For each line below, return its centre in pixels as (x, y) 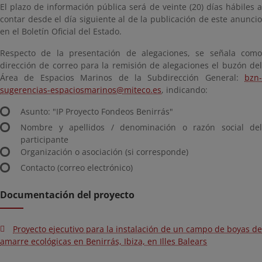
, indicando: (185, 90)
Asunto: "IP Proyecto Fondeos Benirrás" (97, 111)
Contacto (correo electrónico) (77, 168)
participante (44, 139)
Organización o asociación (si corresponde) (104, 152)
